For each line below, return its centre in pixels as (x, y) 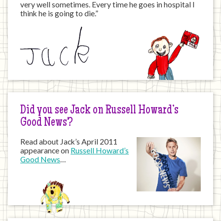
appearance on (46, 151)
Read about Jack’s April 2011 (69, 142)
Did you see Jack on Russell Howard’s (100, 111)
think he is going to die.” (59, 13)
